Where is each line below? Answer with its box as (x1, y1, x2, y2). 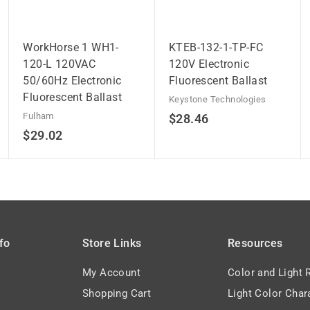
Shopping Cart (82, 286, 152, 300)
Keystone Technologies (168, 93, 266, 104)
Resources (228, 236, 283, 250)
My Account (82, 266, 140, 279)
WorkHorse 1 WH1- (23, 40, 119, 54)
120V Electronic (168, 57, 249, 71)
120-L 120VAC (23, 57, 96, 71)
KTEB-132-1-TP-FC (168, 40, 264, 54)
